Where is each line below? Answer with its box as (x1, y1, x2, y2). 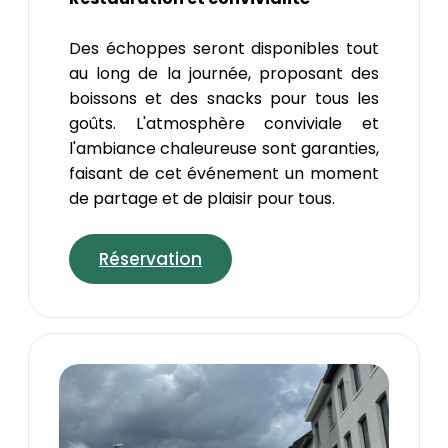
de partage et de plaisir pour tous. (69, 186, 335, 210)
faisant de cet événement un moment (69, 161, 379, 185)
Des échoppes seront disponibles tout (69, 36, 379, 60)
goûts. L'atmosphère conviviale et (69, 111, 379, 135)
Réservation (99, 246, 202, 271)
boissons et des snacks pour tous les (69, 86, 379, 110)
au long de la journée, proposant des (69, 61, 379, 85)
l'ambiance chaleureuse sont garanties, (69, 136, 379, 160)
